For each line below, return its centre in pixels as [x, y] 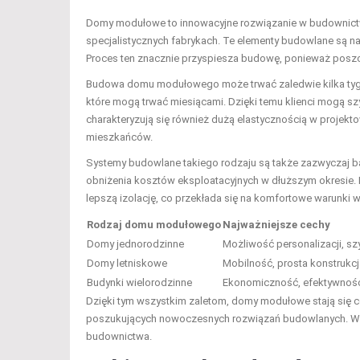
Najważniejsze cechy [276, 224]
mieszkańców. [119, 137]
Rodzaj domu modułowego [154, 224]
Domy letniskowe [127, 263]
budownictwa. [119, 336]
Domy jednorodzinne [135, 243]
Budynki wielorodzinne [139, 282]
